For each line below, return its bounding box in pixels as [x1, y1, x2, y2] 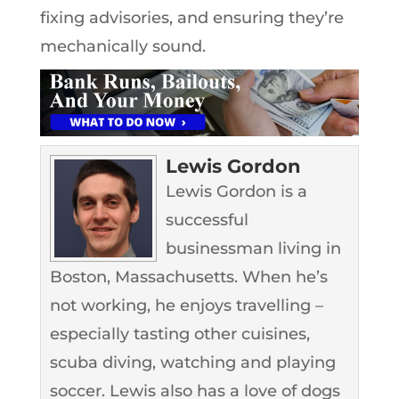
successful [165, 209, 248, 230]
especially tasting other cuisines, [49, 323, 310, 344]
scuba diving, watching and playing [49, 352, 336, 372]
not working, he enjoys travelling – [49, 295, 323, 315]
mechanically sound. [39, 36, 206, 56]
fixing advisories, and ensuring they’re [39, 7, 344, 28]
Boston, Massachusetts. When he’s [49, 266, 328, 287]
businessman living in [165, 238, 341, 258]
